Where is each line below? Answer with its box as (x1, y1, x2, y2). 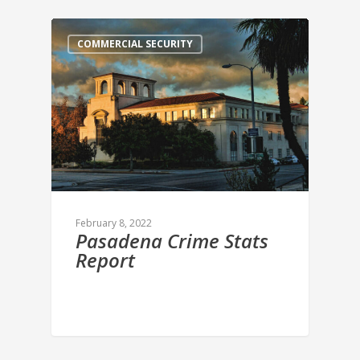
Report (76, 247, 135, 274)
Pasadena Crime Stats (76, 227, 268, 255)
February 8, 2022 (76, 216, 152, 231)
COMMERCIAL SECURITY (77, 37, 193, 51)
